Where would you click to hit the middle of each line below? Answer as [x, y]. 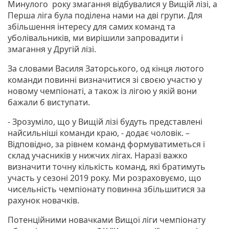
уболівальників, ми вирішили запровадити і [95, 38]
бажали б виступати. [49, 102]
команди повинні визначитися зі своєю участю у [105, 79]
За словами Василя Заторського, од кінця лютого [106, 68]
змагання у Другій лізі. [52, 49]
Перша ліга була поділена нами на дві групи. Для [105, 15]
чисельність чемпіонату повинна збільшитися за [107, 189]
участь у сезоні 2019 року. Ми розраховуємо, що [105, 178]
